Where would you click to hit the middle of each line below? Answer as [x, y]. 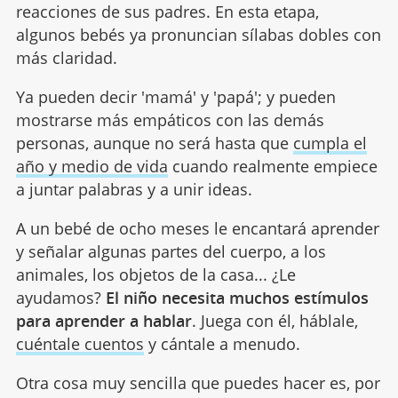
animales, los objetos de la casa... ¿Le [155, 274]
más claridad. [66, 57]
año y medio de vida [92, 166]
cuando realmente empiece [272, 166]
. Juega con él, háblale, [275, 320]
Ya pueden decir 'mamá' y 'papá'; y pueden [175, 96]
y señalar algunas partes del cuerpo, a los [171, 251]
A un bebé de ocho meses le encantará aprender [197, 228]
